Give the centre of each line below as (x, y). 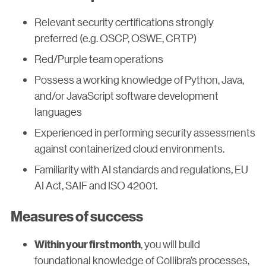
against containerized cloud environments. (129, 149)
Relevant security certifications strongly (124, 22)
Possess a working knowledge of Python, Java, (139, 80)
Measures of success (77, 216)
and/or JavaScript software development (126, 96)
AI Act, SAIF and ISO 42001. (96, 186)
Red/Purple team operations (99, 59)
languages (58, 112)
